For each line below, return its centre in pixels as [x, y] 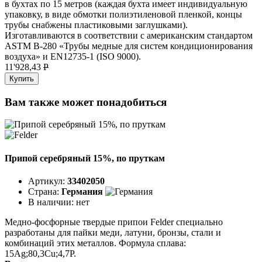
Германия [82, 191]
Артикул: [48, 181]
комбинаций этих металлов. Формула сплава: [95, 243]
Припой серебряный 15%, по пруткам [85, 158]
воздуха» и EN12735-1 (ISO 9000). [73, 56]
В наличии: [52, 202]
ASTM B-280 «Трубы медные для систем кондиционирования [129, 46]
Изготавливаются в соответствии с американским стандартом [129, 35]
